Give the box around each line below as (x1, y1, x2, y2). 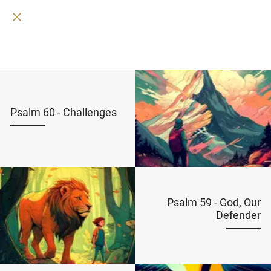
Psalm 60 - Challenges (10, 105, 117, 119)
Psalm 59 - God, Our (167, 196, 261, 209)
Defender (216, 209, 261, 221)
